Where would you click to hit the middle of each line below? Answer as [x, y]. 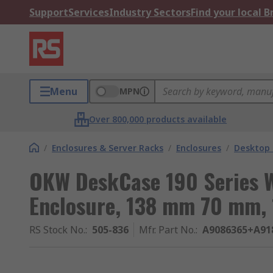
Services [89, 12]
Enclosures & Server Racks [108, 148]
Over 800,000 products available [158, 119]
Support [49, 12]
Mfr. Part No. [167, 230]
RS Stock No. [57, 230]
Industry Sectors [150, 12]
